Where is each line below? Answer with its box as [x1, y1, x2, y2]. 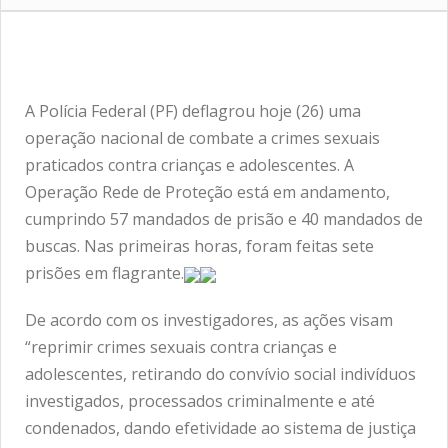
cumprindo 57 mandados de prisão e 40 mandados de [25, 208, 423, 231]
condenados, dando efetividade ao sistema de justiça [25, 417, 416, 440]
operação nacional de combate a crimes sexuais [25, 127, 380, 150]
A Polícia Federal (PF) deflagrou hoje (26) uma [25, 100, 361, 123]
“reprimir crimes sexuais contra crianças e [25, 336, 337, 359]
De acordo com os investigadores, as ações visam [25, 309, 393, 332]
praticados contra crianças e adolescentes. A [25, 154, 354, 177]
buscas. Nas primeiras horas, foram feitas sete [25, 235, 374, 258]
